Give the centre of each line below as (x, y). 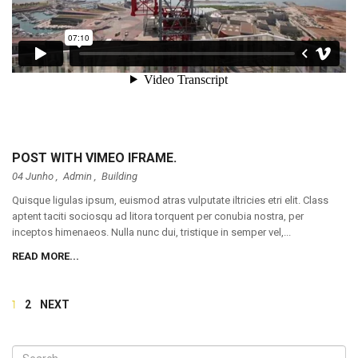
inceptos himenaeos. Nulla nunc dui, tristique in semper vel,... (151, 232)
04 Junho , (35, 176)
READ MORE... (46, 256)
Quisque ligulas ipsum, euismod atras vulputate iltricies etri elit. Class (170, 200)
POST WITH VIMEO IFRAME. (94, 158)
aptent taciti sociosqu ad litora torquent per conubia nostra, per (158, 216)
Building (119, 176)
